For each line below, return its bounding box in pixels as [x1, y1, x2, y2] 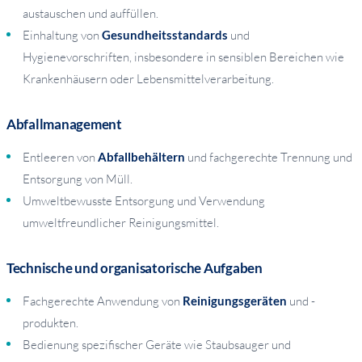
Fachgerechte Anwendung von [23, 293, 183, 309]
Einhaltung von [23, 27, 102, 43]
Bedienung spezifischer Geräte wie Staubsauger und [23, 336, 291, 352]
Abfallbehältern [98, 149, 185, 164]
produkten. [23, 314, 78, 330]
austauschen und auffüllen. [23, 5, 158, 21]
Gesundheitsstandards [102, 27, 228, 42]
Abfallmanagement [6, 115, 122, 133]
